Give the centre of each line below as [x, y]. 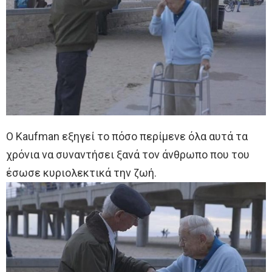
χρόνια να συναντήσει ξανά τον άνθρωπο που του [128, 155]
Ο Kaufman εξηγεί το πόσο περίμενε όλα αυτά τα [127, 137]
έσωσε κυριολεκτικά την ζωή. [81, 173]
